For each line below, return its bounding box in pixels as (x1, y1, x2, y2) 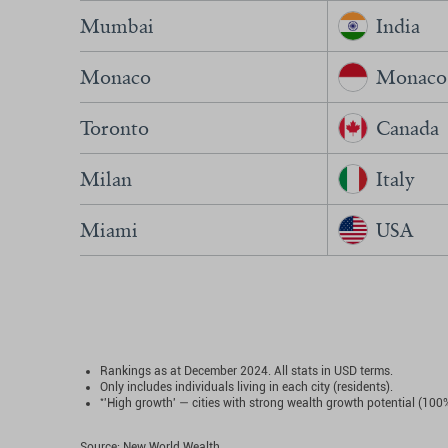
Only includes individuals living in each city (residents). (100, 380, 393, 394)
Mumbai (80, 14, 154, 38)
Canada (376, 116, 439, 140)
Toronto (80, 116, 149, 140)
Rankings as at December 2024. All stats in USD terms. (100, 364, 393, 378)
